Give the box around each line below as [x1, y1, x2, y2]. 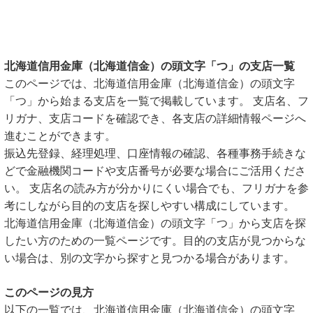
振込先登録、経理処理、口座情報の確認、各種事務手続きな [4, 147, 306, 159]
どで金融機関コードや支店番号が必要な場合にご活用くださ [4, 165, 306, 177]
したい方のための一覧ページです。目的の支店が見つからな [4, 235, 306, 247]
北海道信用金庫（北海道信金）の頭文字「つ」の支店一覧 [4, 60, 295, 72]
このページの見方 [4, 286, 94, 298]
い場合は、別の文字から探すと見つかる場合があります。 [4, 252, 295, 264]
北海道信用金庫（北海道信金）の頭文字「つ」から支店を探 [4, 217, 306, 229]
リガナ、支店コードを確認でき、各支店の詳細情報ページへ [4, 112, 306, 124]
